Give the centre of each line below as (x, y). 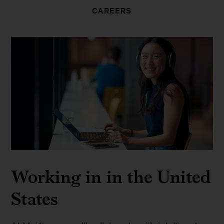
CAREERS (112, 10)
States (35, 199)
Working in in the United (111, 177)
